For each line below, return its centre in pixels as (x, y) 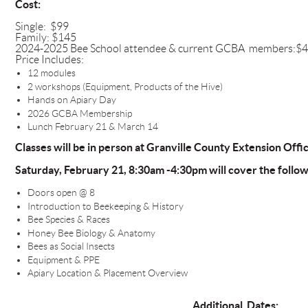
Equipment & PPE (64, 260)
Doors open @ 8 (61, 193)
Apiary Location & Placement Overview (107, 273)
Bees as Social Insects (71, 246)
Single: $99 (42, 26)
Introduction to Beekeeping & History (105, 206)
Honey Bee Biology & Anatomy (91, 233)
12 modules (51, 73)
